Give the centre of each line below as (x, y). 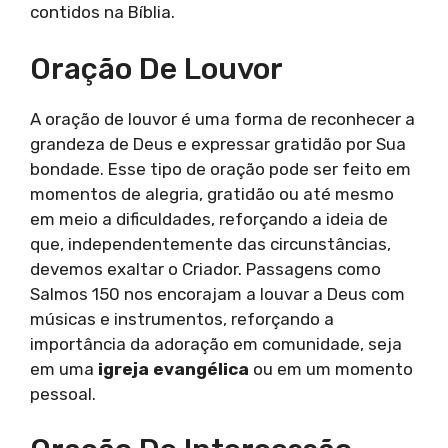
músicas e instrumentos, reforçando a (182, 318)
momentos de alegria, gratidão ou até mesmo (212, 193)
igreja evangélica (173, 368)
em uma (64, 368)
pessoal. (63, 393)
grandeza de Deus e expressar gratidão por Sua (218, 143)
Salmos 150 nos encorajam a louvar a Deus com (217, 293)
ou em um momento (331, 368)
